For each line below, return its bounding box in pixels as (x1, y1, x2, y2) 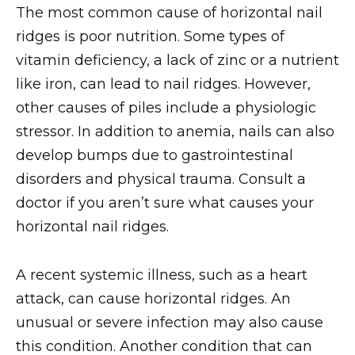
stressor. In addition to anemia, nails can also (16, 123, 334, 141)
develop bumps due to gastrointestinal (16, 147, 293, 165)
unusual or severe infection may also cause (16, 314, 323, 332)
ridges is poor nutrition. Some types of (16, 28, 284, 46)
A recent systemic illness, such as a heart (16, 266, 307, 284)
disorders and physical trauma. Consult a (16, 170, 306, 189)
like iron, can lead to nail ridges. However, (16, 75, 311, 94)
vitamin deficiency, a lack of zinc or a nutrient (16, 52, 339, 70)
